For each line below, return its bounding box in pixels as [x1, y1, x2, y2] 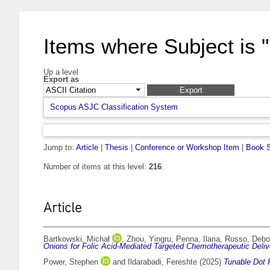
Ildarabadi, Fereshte [128, 257, 197, 267]
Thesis [105, 143, 128, 152]
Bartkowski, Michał [43, 234, 110, 244]
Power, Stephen [43, 257, 98, 267]
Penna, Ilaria [176, 234, 220, 244]
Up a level [43, 67, 78, 77]
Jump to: [43, 143, 76, 152]
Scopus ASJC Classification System [50, 102, 178, 112]
